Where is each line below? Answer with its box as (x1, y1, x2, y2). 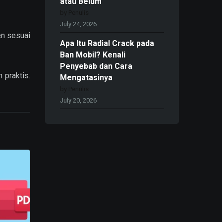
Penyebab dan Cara (60, 61, 132, 71)
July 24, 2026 (60, 20, 97, 28)
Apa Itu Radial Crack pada (60, 39, 154, 49)
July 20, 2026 (60, 97, 97, 105)
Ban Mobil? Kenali (60, 50, 125, 60)
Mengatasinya (60, 73, 112, 83)
